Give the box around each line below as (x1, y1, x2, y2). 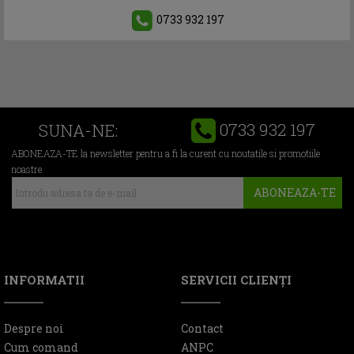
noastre (11, 162, 42, 175)
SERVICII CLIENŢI (181, 271, 292, 288)
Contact (181, 320, 224, 336)
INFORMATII (4, 271, 85, 288)
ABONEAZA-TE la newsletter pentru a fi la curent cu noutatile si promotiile (11, 146, 320, 160)
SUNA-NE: (39, 119, 118, 141)
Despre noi (4, 320, 64, 336)
